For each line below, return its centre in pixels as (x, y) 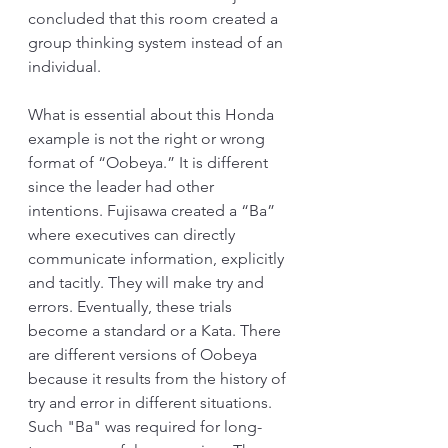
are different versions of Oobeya (144, 354)
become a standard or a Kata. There (156, 330)
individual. (64, 66)
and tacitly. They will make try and (148, 282)
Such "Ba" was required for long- (145, 426)
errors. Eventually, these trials (132, 306)
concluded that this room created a (155, 18)
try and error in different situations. (152, 402)
